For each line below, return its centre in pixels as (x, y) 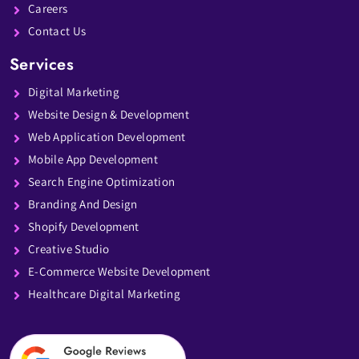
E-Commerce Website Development (119, 271)
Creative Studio (69, 248)
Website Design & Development (109, 114)
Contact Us (57, 30)
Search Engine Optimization (102, 181)
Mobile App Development (93, 159)
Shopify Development (84, 226)
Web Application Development (107, 136)
